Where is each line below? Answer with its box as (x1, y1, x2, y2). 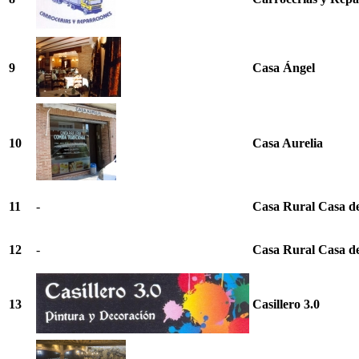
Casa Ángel (252, 60, 315, 75)
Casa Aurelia (252, 135, 323, 150)
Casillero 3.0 (252, 296, 320, 311)
